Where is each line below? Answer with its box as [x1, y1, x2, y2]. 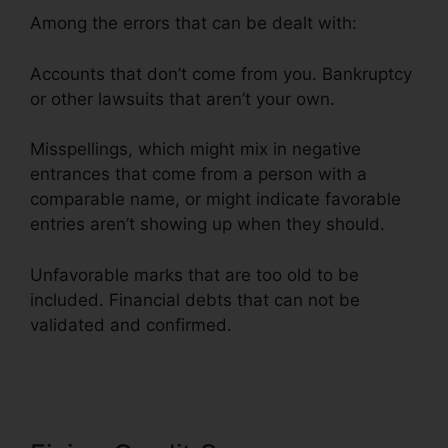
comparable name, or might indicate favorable [30, 189, 401, 210]
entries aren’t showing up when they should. [30, 214, 385, 235]
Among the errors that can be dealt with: [30, 13, 357, 34]
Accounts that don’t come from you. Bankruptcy [30, 63, 412, 84]
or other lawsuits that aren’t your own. [30, 88, 335, 109]
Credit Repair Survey [237, 314, 402, 335]
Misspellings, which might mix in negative [30, 139, 361, 160]
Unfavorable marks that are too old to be [30, 264, 359, 285]
